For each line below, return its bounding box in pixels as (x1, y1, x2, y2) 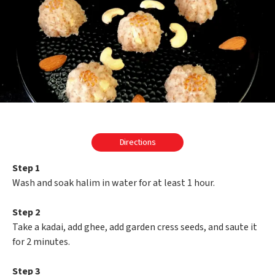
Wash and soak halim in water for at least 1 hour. (12, 176, 215, 190)
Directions (119, 136, 156, 149)
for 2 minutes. (12, 235, 70, 249)
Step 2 (12, 206, 40, 220)
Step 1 (12, 161, 40, 176)
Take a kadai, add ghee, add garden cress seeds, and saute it (12, 220, 257, 234)
